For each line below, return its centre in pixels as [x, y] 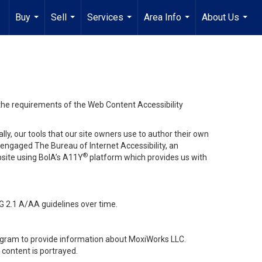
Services [105, 17]
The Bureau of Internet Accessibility [100, 146]
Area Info [163, 17]
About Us [220, 17]
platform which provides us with [148, 157]
